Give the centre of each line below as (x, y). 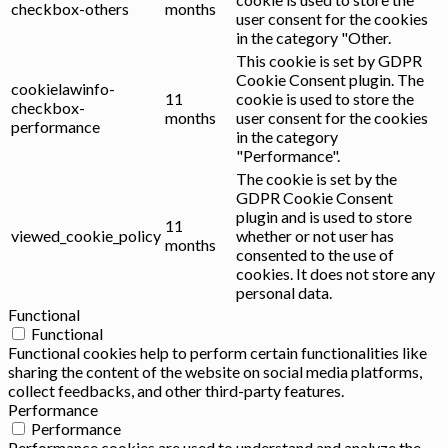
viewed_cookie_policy (86, 235)
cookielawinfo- (63, 88)
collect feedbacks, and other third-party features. (176, 390)
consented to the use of (315, 254)
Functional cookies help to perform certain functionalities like (217, 352)
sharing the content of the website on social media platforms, (215, 371)
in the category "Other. (313, 37)
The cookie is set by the (316, 178)
